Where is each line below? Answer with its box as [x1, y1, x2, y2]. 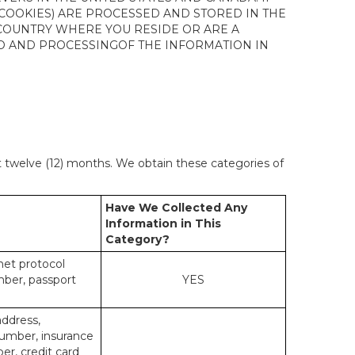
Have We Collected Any [105, 200, 247, 215]
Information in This [105, 216, 221, 231]
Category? [105, 232, 170, 246]
